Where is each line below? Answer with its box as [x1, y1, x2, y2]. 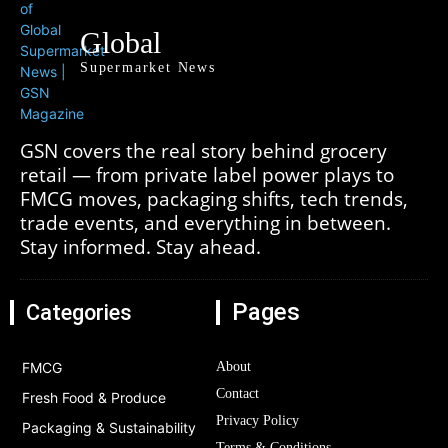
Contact [215, 386, 259, 402]
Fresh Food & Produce [22, 389, 166, 407]
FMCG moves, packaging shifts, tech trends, [20, 186, 408, 213]
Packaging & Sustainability [22, 419, 196, 437]
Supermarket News [80, 60, 216, 76]
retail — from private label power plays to [20, 162, 394, 189]
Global [80, 26, 161, 60]
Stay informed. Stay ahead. [20, 234, 261, 261]
